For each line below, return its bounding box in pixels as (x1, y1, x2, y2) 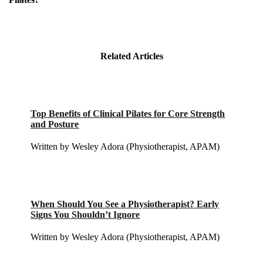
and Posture (31, 119, 79, 129)
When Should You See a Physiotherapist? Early (31, 198, 220, 209)
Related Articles (100, 50, 163, 61)
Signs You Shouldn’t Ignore (31, 209, 140, 220)
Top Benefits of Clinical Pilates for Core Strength (31, 108, 225, 119)
